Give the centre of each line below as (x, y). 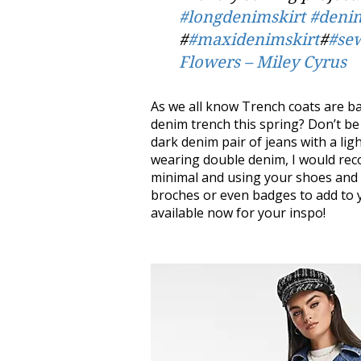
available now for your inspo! (238, 212)
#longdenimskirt (242, 17)
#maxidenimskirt (253, 39)
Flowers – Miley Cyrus (263, 62)
